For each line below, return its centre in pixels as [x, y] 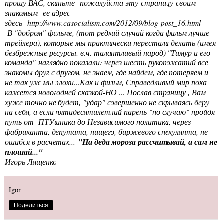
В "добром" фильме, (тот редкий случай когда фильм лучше [107, 33]
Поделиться [31, 205]
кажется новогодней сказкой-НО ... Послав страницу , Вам [105, 92]
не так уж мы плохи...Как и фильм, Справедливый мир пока [106, 82]
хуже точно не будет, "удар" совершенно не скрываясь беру [107, 102]
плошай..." [29, 152]
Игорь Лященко [34, 162]
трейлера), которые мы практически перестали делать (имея [110, 43]
